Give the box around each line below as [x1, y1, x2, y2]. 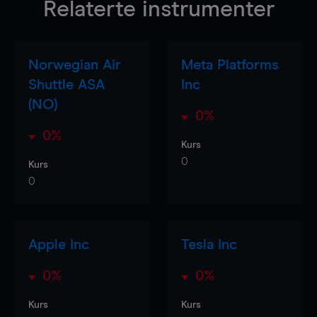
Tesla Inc [181, 237, 237, 252]
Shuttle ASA [28, 77, 105, 92]
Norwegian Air [28, 57, 121, 72]
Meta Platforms [181, 57, 279, 72]
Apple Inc [28, 237, 89, 252]
